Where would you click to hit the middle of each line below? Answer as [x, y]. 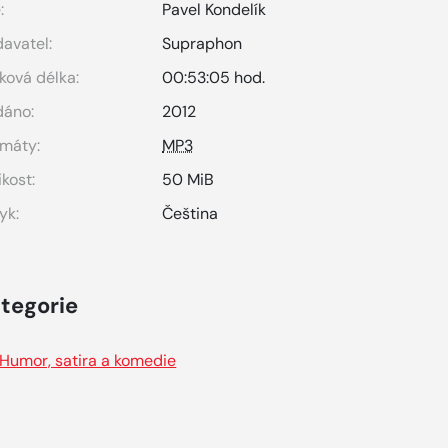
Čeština [190, 213]
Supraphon [202, 43]
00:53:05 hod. [214, 77]
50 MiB [188, 179]
